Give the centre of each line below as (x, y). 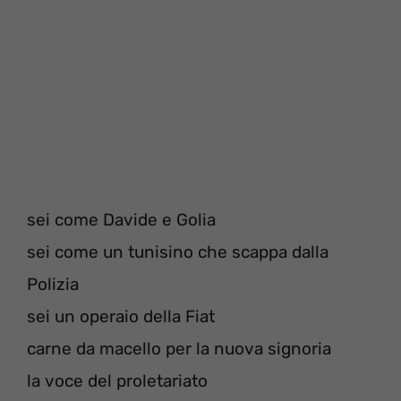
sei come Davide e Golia (121, 220)
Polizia (53, 285)
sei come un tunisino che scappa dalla (178, 252)
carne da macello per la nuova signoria (179, 349)
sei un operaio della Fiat (121, 317)
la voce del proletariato (117, 381)
